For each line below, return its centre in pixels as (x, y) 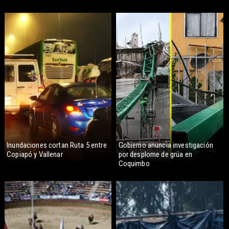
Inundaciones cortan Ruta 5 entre (57, 145)
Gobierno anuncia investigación (166, 145)
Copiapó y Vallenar (35, 155)
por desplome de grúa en (155, 155)
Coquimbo (134, 164)
